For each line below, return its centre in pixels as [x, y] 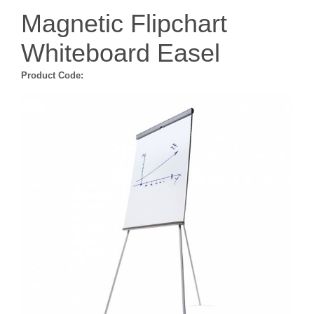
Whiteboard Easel [121, 53]
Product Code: [52, 75]
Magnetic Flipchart [124, 23]
